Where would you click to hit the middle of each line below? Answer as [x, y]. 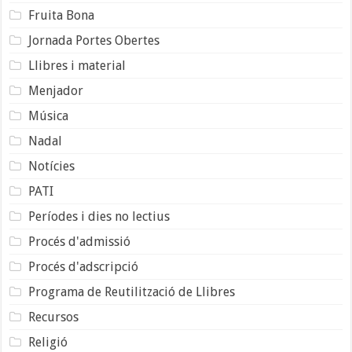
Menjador [55, 90]
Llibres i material [77, 65]
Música [48, 115]
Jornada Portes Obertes [93, 40]
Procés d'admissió [79, 241]
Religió [48, 342]
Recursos [53, 317]
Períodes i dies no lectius [99, 216]
